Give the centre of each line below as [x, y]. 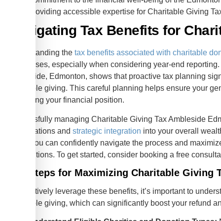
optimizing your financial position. [66, 100]
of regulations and [40, 131]
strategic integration [107, 131]
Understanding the [41, 53]
